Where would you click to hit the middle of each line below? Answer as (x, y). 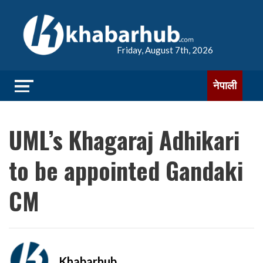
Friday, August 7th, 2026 (165, 50)
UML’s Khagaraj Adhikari (124, 140)
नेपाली (225, 85)
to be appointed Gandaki (126, 170)
